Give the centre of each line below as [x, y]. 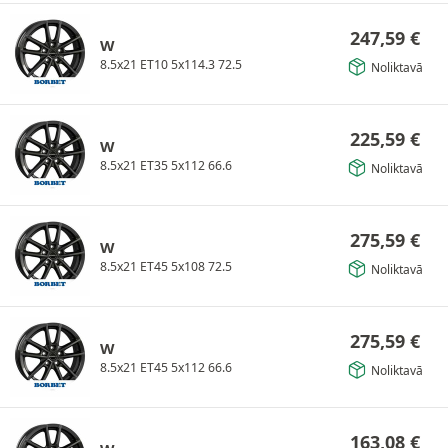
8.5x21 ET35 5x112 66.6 [166, 165]
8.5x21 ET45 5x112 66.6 [166, 367]
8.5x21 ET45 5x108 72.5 [166, 266]
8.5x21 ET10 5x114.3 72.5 [171, 64]
